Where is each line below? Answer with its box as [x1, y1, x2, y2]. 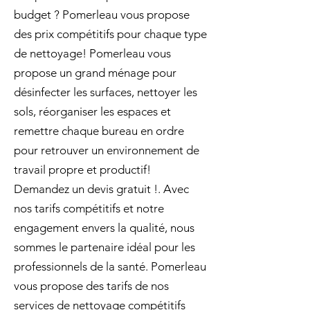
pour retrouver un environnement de [14, 143, 199, 157]
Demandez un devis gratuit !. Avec [14, 182, 189, 196]
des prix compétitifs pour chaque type [14, 27, 207, 41]
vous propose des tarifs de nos [14, 279, 169, 293]
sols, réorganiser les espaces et [14, 104, 171, 118]
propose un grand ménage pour [14, 66, 176, 80]
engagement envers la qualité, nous [14, 221, 194, 235]
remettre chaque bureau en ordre [14, 124, 184, 138]
